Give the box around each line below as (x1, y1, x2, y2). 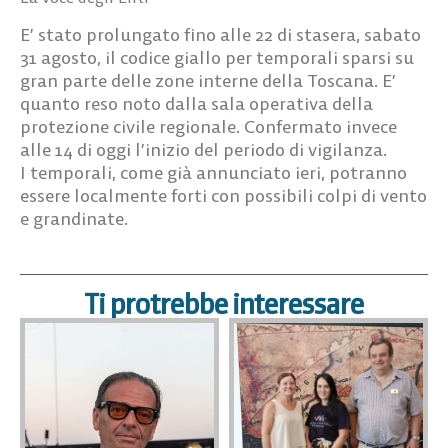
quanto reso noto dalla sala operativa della (20, 91, 373, 115)
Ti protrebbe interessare (84, 284, 364, 323)
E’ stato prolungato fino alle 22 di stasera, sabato (20, 22, 421, 46)
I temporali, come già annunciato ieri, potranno (20, 160, 407, 184)
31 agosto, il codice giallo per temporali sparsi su (20, 45, 414, 69)
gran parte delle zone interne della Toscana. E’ (20, 68, 396, 92)
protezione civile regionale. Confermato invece (20, 114, 397, 138)
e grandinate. (20, 206, 128, 230)
